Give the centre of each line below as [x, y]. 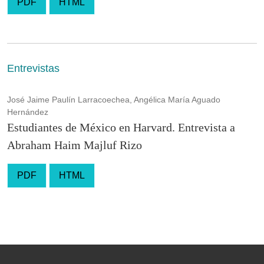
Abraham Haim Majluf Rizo [75, 145]
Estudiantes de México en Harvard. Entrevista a [121, 127]
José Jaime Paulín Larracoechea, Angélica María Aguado [114, 99]
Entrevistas [33, 68]
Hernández [28, 112]
